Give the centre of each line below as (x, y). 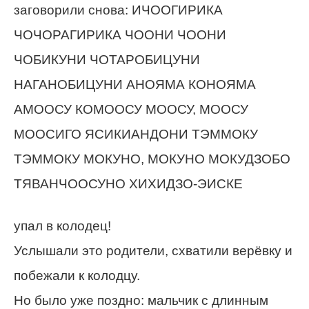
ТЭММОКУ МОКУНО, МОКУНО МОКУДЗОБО (152, 159)
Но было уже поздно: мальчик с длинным (141, 300)
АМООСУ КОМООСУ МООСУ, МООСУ (131, 109)
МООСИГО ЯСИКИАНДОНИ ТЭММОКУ (136, 134)
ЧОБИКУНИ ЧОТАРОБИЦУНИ (107, 60)
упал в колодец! (62, 226)
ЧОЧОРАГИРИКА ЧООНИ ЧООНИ (120, 35)
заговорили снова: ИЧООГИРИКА (118, 10)
